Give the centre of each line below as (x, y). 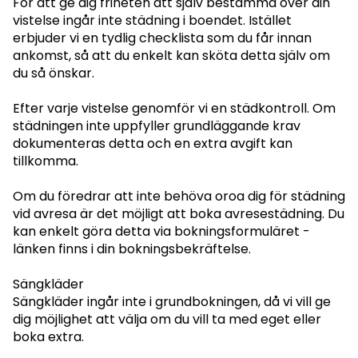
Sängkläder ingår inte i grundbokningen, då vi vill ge (172, 302)
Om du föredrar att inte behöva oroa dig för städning (179, 196)
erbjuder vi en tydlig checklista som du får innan (162, 38)
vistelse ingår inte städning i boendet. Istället (152, 20)
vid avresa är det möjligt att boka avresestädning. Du (179, 214)
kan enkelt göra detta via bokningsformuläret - (161, 231)
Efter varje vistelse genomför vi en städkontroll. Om (174, 108)
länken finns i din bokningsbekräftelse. (132, 249)
